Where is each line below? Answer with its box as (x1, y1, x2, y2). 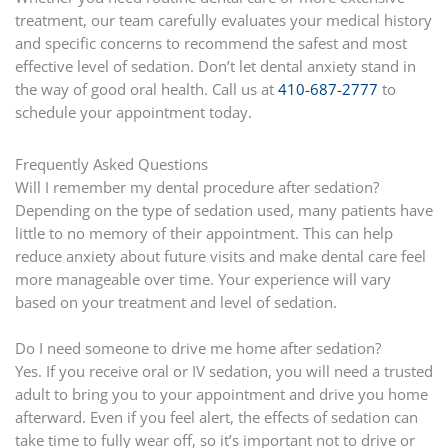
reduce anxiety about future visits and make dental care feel (14, 246, 426, 267)
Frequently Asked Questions (14, 154, 208, 175)
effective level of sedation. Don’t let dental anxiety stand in (14, 55, 416, 76)
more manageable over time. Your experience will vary (14, 269, 391, 290)
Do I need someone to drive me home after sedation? (14, 338, 381, 359)
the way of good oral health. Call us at (14, 78, 278, 99)
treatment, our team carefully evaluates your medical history (14, 9, 432, 30)
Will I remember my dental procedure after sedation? (14, 177, 379, 198)
